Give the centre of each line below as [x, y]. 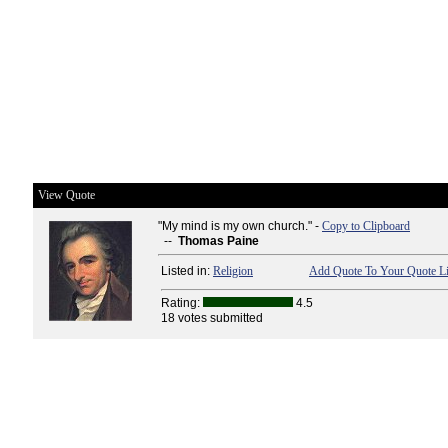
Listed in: [187, 271]
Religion [233, 271]
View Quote [66, 195]
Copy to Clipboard [366, 226]
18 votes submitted [212, 318]
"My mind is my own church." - [240, 226]
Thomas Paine [218, 241]
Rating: [182, 303]
